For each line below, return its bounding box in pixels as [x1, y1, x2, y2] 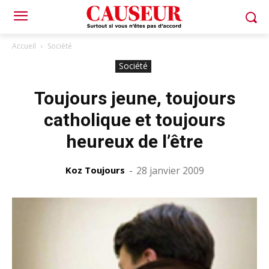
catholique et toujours [44, 109, 225, 130]
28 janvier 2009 [136, 164, 204, 177]
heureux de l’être [66, 131, 203, 152]
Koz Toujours [65, 164, 125, 176]
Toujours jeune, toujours [34, 88, 235, 109]
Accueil [12, 41, 36, 51]
